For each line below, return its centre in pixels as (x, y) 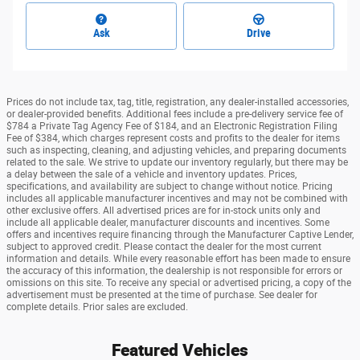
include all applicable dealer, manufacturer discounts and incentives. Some (168, 222)
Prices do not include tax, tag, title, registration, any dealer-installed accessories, (178, 102)
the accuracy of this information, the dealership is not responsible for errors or (174, 270)
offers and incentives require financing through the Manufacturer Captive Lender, (180, 234)
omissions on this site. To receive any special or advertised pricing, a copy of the (179, 282)
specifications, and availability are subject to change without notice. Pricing (170, 186)
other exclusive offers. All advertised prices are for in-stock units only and (164, 210)
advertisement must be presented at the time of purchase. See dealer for (162, 295)
